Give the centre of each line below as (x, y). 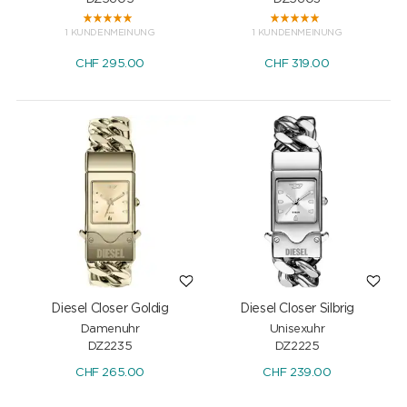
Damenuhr (110, 329)
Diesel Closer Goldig (110, 308)
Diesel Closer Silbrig (297, 308)
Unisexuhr (297, 329)
